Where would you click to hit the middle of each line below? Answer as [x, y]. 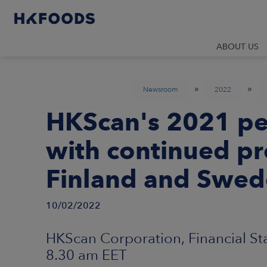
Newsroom [161, 89]
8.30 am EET [86, 255]
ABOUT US [237, 46]
